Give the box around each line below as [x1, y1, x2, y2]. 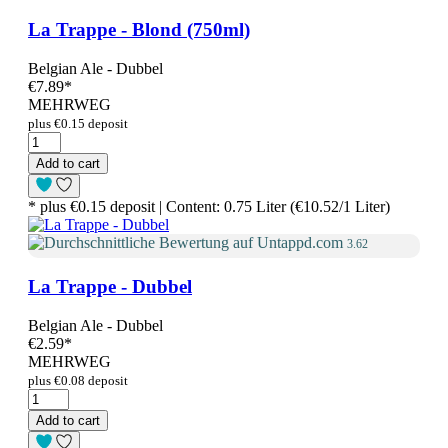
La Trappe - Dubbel [28, 276, 192, 298]
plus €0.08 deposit [28, 373, 128, 389]
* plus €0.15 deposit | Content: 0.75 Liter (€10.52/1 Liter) [28, 197, 390, 215]
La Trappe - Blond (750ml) [28, 19, 250, 41]
